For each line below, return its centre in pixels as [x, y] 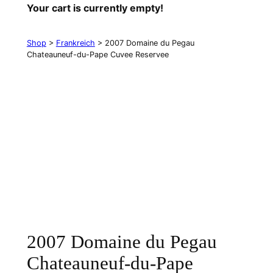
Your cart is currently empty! [95, 8]
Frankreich [75, 43]
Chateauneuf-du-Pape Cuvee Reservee [97, 55]
